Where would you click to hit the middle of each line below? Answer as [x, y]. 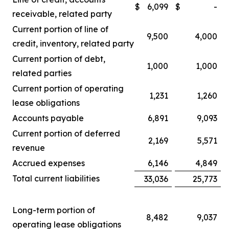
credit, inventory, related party [73, 43]
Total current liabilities [56, 178]
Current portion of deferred [66, 133]
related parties [42, 73]
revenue [29, 148]
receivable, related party [62, 14]
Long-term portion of [54, 210]
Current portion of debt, [59, 59]
